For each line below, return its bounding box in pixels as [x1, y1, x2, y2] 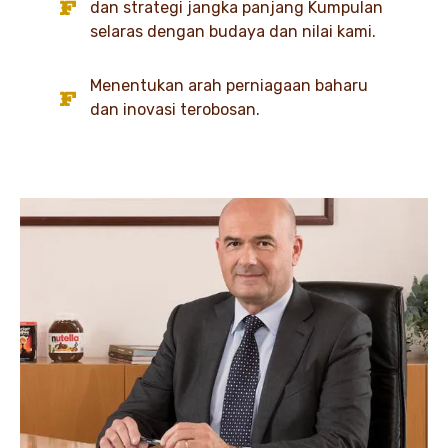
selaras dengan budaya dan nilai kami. [90, 22, 377, 42]
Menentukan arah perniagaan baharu [90, 76, 369, 96]
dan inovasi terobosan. [90, 100, 261, 120]
